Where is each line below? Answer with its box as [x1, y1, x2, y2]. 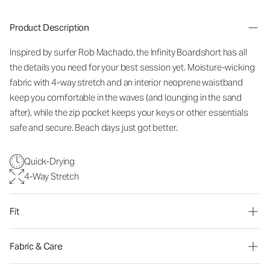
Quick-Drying [24, 155, 75, 167]
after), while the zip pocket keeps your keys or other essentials [10, 107, 248, 118]
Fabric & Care [10, 240, 63, 252]
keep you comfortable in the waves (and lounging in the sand [10, 92, 242, 103]
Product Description [10, 22, 90, 33]
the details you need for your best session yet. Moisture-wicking [10, 61, 255, 73]
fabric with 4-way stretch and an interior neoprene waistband [10, 77, 243, 88]
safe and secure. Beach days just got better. [10, 122, 178, 133]
